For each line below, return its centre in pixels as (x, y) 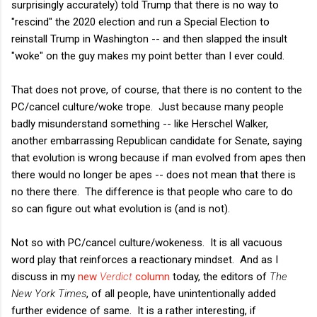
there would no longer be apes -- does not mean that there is (154, 174)
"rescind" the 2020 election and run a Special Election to (140, 22)
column (151, 276)
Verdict (116, 276)
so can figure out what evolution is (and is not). (121, 208)
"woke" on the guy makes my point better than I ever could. (148, 56)
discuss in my (45, 276)
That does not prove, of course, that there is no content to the (157, 90)
